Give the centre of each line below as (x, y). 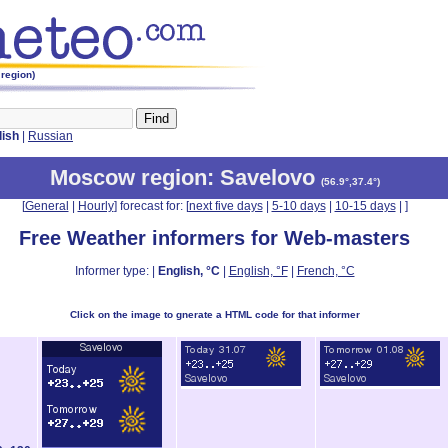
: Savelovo (263, 177)
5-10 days (298, 206)
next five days (225, 206)
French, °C (325, 271)
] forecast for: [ (151, 206)
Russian (50, 136)
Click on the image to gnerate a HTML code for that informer (214, 314)
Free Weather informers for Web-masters (214, 238)
